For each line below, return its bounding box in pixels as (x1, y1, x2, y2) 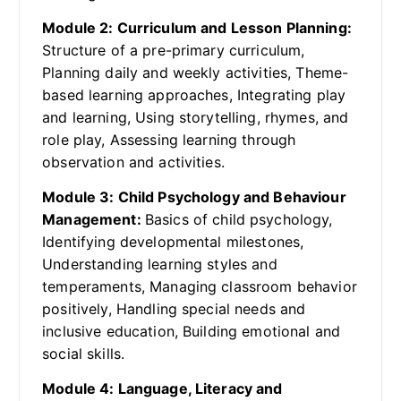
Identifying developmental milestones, (42, 233, 304, 251)
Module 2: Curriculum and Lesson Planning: (42, 18, 352, 37)
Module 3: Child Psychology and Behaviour (42, 188, 346, 206)
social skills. (42, 345, 125, 363)
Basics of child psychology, (144, 210, 333, 228)
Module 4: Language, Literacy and (42, 380, 283, 398)
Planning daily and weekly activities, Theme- (42, 63, 349, 81)
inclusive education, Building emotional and (42, 322, 341, 340)
